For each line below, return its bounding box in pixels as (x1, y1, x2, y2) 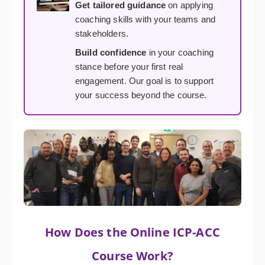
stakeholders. (75, 28, 128, 38)
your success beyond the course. (75, 90, 207, 100)
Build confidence (75, 47, 147, 57)
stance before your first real (75, 62, 183, 72)
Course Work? (92, 247, 173, 264)
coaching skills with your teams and (75, 14, 216, 24)
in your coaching (146, 47, 214, 57)
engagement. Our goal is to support (75, 76, 214, 86)
